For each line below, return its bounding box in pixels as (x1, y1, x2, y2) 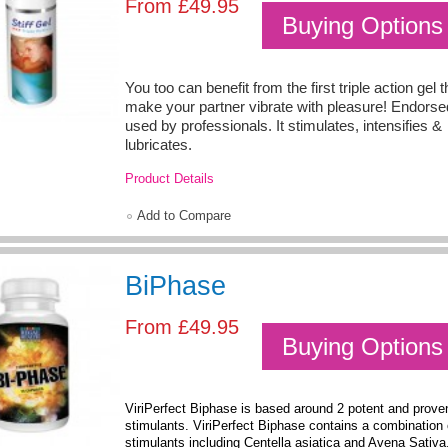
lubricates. (125, 136, 192, 153)
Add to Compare (137, 208, 231, 224)
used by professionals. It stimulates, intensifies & (125, 117, 442, 134)
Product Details (125, 171, 214, 187)
